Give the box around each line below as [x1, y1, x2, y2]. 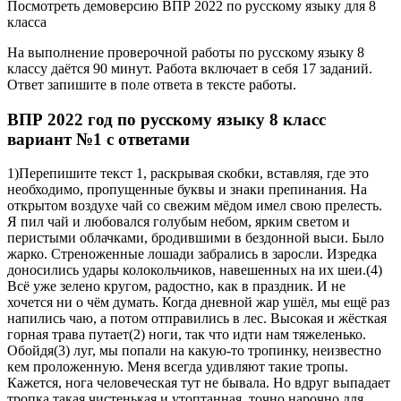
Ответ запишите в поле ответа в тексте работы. [7, 77, 296, 92]
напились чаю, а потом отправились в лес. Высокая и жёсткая [7, 311, 387, 327]
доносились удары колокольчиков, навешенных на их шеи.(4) [7, 262, 382, 278]
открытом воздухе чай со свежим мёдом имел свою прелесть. [7, 198, 382, 214]
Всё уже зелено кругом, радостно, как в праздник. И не [7, 278, 346, 294]
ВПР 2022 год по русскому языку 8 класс [7, 109, 326, 129]
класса [7, 14, 47, 30]
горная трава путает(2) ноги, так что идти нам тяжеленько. [7, 327, 366, 343]
